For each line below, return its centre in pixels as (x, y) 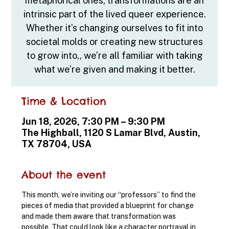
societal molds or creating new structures (114, 41)
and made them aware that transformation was (100, 216)
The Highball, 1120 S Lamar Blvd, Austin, (111, 132)
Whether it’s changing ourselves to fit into (114, 28)
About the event (64, 174)
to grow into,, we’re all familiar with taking (114, 55)
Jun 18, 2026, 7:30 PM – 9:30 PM (94, 121)
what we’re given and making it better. (114, 69)
